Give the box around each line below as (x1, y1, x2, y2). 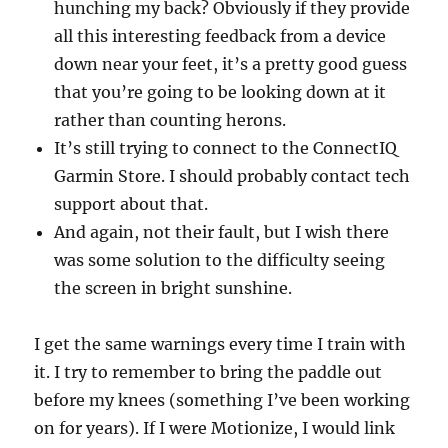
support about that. (54, 194, 209, 215)
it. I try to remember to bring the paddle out (34, 362, 383, 383)
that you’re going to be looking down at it (54, 82, 387, 103)
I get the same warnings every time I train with (34, 334, 407, 355)
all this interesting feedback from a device (54, 26, 387, 47)
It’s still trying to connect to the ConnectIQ (54, 138, 398, 159)
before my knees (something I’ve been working (34, 390, 411, 411)
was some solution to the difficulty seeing (54, 250, 386, 271)
